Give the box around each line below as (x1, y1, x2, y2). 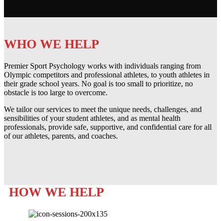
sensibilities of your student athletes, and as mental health (4, 114, 181, 122)
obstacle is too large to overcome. (4, 88, 108, 97)
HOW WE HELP (9, 185, 104, 199)
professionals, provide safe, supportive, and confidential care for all (4, 123, 212, 131)
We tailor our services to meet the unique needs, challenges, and (4, 105, 202, 113)
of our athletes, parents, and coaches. (4, 132, 118, 140)
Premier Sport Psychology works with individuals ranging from (4, 62, 201, 70)
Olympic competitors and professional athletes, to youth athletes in (4, 71, 210, 79)
